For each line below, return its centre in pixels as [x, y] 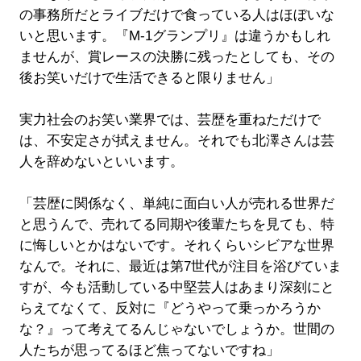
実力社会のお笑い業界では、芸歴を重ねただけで [170, 120]
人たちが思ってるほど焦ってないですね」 [149, 351]
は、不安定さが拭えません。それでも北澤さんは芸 [176, 141]
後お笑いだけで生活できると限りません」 [149, 78]
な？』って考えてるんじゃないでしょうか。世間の [176, 330]
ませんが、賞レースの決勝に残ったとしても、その [176, 57]
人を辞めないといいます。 [101, 162]
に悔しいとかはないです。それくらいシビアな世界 [176, 246]
